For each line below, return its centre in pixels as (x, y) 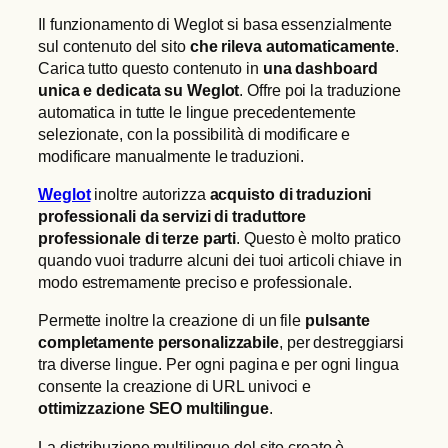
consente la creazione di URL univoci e (175, 386)
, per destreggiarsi (342, 342)
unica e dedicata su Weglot (139, 89)
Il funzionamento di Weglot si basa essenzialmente (215, 23)
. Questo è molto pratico (318, 238)
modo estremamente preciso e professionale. (195, 282)
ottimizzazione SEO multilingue (153, 408)
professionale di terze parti (137, 238)
